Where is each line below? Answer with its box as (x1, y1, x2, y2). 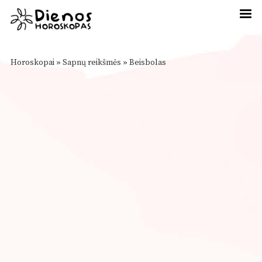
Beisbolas (129, 57, 166, 68)
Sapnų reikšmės (63, 57, 121, 68)
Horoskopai (11, 57, 54, 68)
